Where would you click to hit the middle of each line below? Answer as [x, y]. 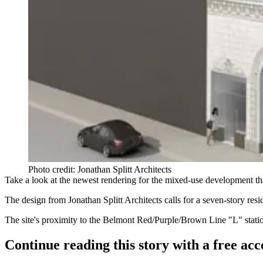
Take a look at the [39, 180]
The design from [36, 200]
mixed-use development [209, 180]
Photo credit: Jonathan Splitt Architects [100, 170]
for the [151, 180]
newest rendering [104, 180]
